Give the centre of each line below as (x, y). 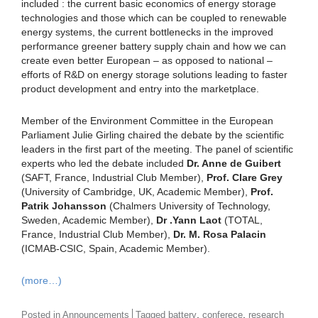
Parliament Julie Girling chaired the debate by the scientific (153, 135)
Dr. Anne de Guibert (234, 163)
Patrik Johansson (64, 205)
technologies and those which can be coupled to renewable (154, 17)
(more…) (42, 280)
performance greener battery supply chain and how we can (154, 46)
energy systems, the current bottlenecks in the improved (147, 32)
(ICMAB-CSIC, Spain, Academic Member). (116, 248)
